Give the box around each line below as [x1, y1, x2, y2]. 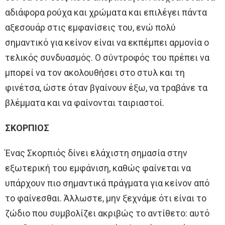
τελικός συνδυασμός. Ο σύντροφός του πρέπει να [5, 52, 209, 63]
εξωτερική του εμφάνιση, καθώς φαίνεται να [5, 162, 191, 173]
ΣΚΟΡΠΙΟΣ [5, 122, 49, 133]
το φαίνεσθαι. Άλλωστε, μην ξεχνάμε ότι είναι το [5, 192, 206, 203]
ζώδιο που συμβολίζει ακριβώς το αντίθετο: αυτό [5, 207, 209, 218]
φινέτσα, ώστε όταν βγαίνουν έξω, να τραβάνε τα [5, 82, 207, 93]
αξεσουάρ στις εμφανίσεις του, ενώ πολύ [5, 22, 176, 33]
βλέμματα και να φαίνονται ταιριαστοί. [5, 97, 164, 108]
